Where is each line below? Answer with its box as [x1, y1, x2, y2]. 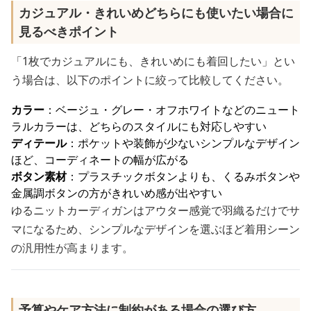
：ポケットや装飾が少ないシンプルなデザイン [67, 135, 300, 151]
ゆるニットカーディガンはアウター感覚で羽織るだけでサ [11, 203, 300, 218]
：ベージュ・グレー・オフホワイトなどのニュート [44, 102, 300, 117]
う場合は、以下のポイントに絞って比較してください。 [11, 72, 289, 87]
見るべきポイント [19, 23, 119, 40]
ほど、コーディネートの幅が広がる [11, 152, 189, 167]
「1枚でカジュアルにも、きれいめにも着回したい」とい [11, 53, 295, 69]
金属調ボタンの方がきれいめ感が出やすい [11, 185, 222, 201]
